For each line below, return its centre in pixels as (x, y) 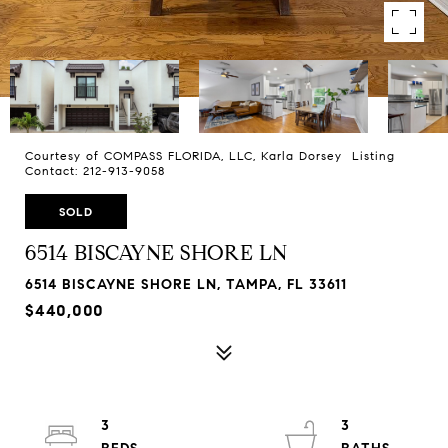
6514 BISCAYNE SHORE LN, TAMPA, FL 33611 (186, 284)
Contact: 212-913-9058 (97, 170)
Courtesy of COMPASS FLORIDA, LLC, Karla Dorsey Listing (210, 155)
